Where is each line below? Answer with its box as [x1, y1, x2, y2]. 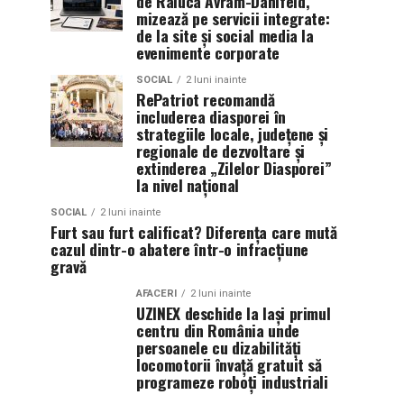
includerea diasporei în [136, 104, 286, 128]
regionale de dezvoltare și [136, 138, 305, 162]
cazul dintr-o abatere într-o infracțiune [50, 236, 308, 261]
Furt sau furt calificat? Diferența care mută [50, 219, 337, 243]
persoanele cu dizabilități [136, 335, 301, 359]
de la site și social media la [136, 23, 314, 47]
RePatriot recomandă [136, 87, 275, 111]
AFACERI [136, 287, 177, 299]
